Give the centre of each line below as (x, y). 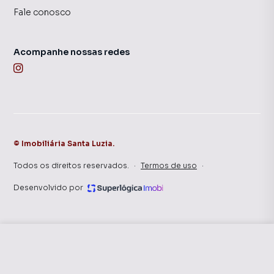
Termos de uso (169, 165)
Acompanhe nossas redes (72, 52)
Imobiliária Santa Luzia (67, 143)
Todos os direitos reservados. (71, 165)
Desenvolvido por (48, 187)
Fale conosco (42, 12)
